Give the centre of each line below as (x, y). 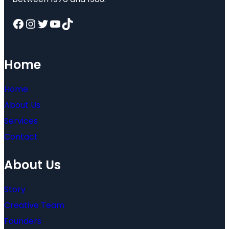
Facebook (15, 23)
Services (21, 121)
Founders (23, 221)
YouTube (52, 23)
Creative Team (34, 205)
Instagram (31, 23)
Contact (21, 136)
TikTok (64, 23)
